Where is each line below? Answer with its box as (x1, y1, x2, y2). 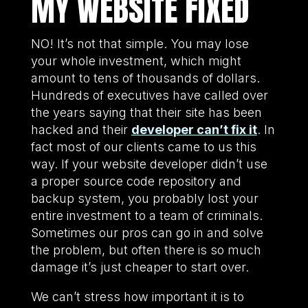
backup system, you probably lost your (30, 190, 258, 206)
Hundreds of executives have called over (30, 87, 268, 102)
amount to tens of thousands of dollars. (30, 70, 260, 85)
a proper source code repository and (30, 173, 241, 188)
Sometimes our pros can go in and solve (30, 225, 263, 240)
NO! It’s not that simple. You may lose (30, 36, 249, 51)
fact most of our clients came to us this (30, 139, 256, 154)
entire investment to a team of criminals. (30, 208, 263, 223)
